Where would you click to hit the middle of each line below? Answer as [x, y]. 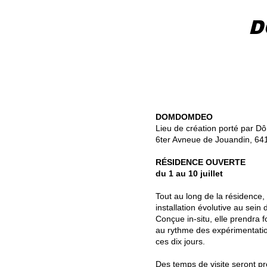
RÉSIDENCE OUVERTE [201, 162]
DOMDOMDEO [184, 117]
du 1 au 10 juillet [189, 173]
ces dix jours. [180, 241]
